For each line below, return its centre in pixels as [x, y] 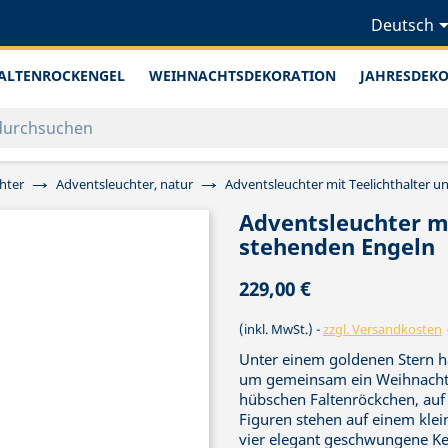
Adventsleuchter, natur [124, 184]
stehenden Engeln [337, 246]
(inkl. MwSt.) [277, 329]
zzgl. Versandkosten [382, 329]
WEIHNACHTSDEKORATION [242, 75]
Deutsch [402, 25]
